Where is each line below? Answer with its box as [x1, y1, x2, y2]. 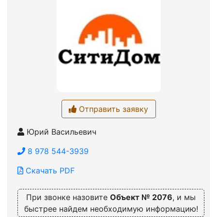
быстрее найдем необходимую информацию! [24, 203, 198, 214]
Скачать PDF [23, 165, 75, 175]
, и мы [172, 192, 196, 202]
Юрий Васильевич [24, 126, 96, 137]
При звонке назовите [26, 192, 110, 202]
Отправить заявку [77, 104, 148, 114]
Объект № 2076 [110, 192, 172, 202]
